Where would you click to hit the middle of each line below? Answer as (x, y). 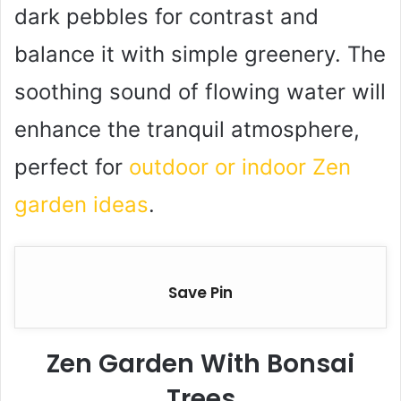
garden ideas (81, 205)
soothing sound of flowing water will (200, 92)
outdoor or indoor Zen (240, 167)
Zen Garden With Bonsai (200, 364)
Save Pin (200, 293)
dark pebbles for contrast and (166, 17)
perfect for (72, 167)
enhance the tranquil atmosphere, (187, 130)
